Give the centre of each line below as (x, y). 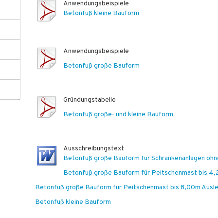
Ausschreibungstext (94, 149)
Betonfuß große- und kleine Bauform (118, 115)
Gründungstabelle (90, 100)
